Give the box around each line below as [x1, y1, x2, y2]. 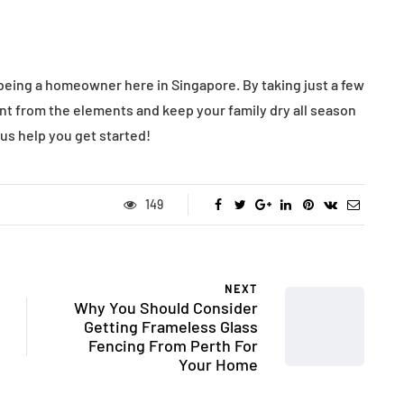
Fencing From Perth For [88, 335, 258, 355]
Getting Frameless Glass [84, 316, 258, 336]
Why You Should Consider [74, 297, 258, 317]
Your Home [179, 353, 258, 374]
